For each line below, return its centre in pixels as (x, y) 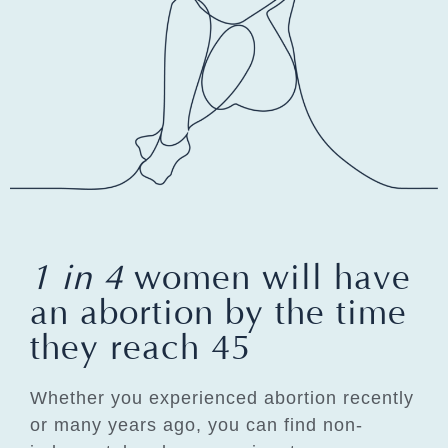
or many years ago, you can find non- (196, 424)
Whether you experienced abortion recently (222, 397)
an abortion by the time (218, 312)
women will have (272, 277)
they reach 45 (140, 347)
